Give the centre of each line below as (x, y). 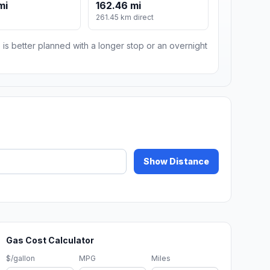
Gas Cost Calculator (50, 240)
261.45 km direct (125, 17)
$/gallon (21, 259)
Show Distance (176, 162)
